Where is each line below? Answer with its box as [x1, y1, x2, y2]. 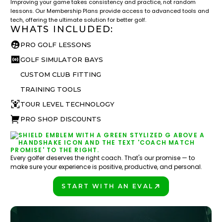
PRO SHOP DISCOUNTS [20, 115, 102, 123]
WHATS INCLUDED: [10, 24, 114, 35]
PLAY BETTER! [61, 188, 121, 196]
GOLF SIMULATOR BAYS [20, 55, 104, 63]
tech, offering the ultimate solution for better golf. [10, 16, 147, 24]
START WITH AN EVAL [61, 182, 154, 190]
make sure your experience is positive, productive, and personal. [10, 163, 203, 171]
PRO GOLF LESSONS [20, 41, 92, 49]
